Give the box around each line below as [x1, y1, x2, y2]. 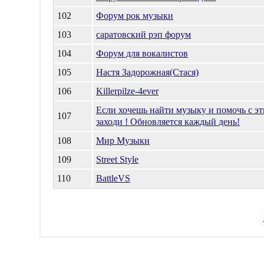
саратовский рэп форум [96, 29, 192, 39]
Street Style [96, 154, 139, 164]
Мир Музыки [96, 136, 150, 146]
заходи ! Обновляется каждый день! [96, 117, 240, 127]
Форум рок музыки [96, 11, 174, 21]
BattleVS [96, 173, 131, 183]
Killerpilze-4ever [96, 86, 159, 96]
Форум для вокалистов [96, 48, 189, 58]
